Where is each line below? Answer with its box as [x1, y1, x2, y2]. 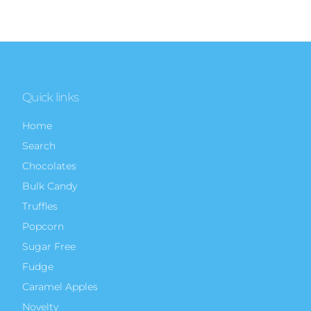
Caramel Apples [22, 280, 98, 293]
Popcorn [22, 219, 64, 233]
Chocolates [22, 159, 76, 172]
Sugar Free [22, 239, 76, 253]
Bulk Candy [22, 179, 77, 192]
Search [22, 139, 56, 152]
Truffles [22, 199, 58, 212]
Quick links [22, 89, 79, 104]
